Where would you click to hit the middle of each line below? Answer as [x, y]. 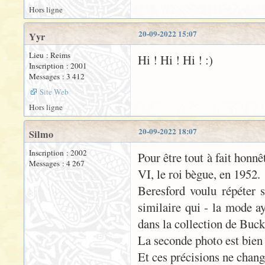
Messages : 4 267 [57, 164]
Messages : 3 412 [57, 77]
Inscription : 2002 [58, 153]
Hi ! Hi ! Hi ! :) [175, 60]
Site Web [54, 92]
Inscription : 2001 [58, 66]
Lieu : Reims [50, 55]
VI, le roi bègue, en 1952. [199, 174]
